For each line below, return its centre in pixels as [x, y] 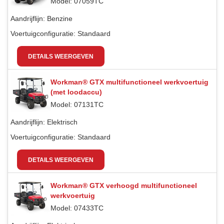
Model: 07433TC [77, 208]
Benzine [60, 19]
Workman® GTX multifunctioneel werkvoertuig [129, 82]
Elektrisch [62, 122]
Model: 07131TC [77, 105]
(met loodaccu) [76, 92]
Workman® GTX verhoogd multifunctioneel [124, 186]
